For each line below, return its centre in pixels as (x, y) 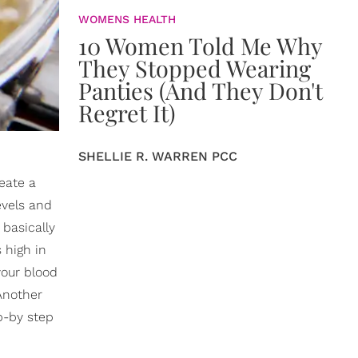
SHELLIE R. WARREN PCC (158, 156)
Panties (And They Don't (201, 90)
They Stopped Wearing (195, 68)
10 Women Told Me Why (200, 46)
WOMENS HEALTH (127, 19)
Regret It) (127, 113)
